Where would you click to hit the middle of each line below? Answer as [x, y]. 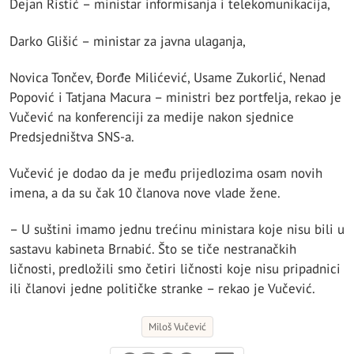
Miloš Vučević [177, 326]
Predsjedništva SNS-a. [72, 136]
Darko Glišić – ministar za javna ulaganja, [128, 41]
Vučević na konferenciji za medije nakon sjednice [152, 117]
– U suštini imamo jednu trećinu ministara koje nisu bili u [177, 230]
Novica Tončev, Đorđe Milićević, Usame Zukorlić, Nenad [168, 77]
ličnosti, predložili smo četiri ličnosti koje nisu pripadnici [175, 269]
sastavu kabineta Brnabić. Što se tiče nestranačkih [153, 249]
